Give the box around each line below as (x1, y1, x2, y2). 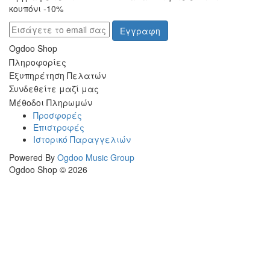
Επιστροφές (33, 121, 84, 133)
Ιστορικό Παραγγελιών (33, 133, 131, 145)
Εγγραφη (120, 24, 160, 37)
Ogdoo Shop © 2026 (9, 163, 87, 175)
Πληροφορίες (9, 55, 66, 68)
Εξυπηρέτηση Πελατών (9, 69, 106, 81)
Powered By (9, 151, 57, 163)
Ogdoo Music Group (57, 151, 134, 163)
